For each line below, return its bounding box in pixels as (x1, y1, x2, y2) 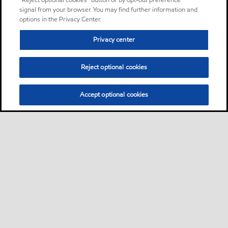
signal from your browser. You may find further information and (19, 5, 198, 14)
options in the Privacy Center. (19, 15, 102, 24)
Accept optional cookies (79, 90, 149, 99)
